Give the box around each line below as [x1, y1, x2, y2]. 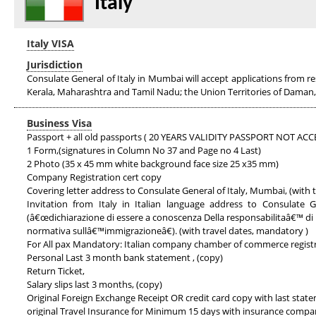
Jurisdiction [27, 58, 83, 71]
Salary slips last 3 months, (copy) [27, 278, 162, 291]
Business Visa [27, 116, 92, 130]
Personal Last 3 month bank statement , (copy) [27, 251, 223, 264]
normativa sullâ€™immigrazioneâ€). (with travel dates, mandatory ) [27, 224, 308, 237]
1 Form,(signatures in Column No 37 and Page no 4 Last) [27, 144, 261, 157]
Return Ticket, [27, 265, 85, 277]
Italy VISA [27, 37, 74, 50]
